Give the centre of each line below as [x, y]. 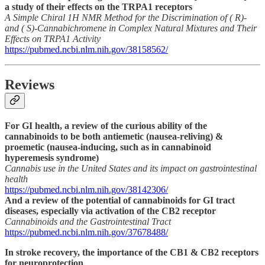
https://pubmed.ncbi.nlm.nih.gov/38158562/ [86, 49]
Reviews [30, 85]
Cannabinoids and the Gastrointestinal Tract [88, 222]
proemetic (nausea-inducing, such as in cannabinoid [108, 147]
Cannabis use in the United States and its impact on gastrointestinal [131, 169]
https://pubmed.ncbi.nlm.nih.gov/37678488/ [86, 232]
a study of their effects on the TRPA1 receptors [98, 7]
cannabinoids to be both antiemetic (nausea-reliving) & [114, 137]
